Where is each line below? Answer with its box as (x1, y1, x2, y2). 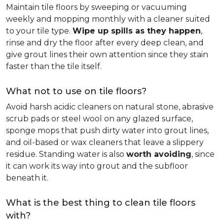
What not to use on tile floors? (6, 86, 147, 97)
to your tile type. (6, 26, 73, 36)
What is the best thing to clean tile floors (6, 197, 195, 208)
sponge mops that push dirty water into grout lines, (6, 126, 209, 135)
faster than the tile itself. (6, 62, 102, 71)
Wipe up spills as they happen (73, 26, 201, 36)
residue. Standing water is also (6, 149, 126, 159)
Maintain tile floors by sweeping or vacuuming (6, 2, 187, 12)
